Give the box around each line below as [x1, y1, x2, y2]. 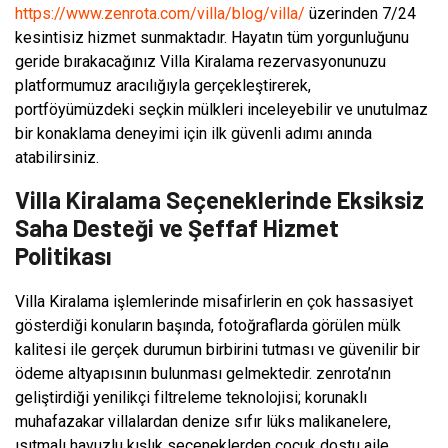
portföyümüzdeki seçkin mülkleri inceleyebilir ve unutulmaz [15, 99, 428, 119]
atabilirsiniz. [15, 147, 99, 167]
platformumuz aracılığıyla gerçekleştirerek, [15, 75, 311, 95]
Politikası [15, 240, 112, 270]
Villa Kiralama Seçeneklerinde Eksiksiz [15, 184, 424, 214]
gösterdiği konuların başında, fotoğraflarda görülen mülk [15, 315, 401, 335]
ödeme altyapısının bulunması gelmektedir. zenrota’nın [15, 363, 391, 383]
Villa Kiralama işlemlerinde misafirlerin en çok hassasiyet [15, 291, 413, 311]
